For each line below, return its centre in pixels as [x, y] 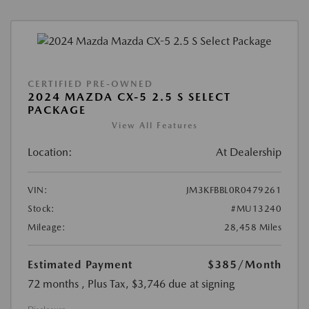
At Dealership [249, 152]
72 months [53, 283]
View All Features [154, 125]
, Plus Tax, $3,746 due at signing [158, 283]
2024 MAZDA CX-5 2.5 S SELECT [129, 97]
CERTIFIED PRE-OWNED [90, 83]
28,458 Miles [253, 227]
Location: [50, 152]
